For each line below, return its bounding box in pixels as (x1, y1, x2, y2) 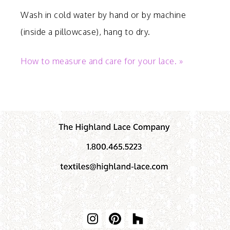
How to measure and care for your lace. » (21, 55, 183, 66)
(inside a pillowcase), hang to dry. (21, 26, 150, 37)
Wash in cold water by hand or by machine (21, 9, 186, 20)
